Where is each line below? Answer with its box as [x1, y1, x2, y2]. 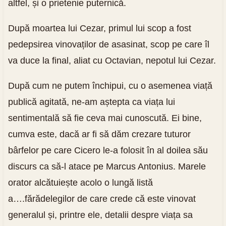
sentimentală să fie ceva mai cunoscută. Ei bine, [8, 112, 202, 123]
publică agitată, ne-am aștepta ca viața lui [8, 96, 175, 107]
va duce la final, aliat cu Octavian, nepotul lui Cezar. [8, 55, 216, 66]
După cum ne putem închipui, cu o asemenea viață [8, 80, 212, 91]
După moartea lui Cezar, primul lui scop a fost [8, 23, 191, 33]
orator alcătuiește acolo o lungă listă [8, 177, 153, 188]
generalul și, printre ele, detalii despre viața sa [8, 209, 193, 220]
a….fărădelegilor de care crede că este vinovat [8, 193, 196, 204]
